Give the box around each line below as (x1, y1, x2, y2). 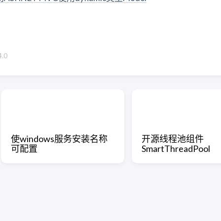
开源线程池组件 (142, 133, 204, 144)
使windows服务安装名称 (11, 133, 108, 144)
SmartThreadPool (142, 143, 210, 154)
